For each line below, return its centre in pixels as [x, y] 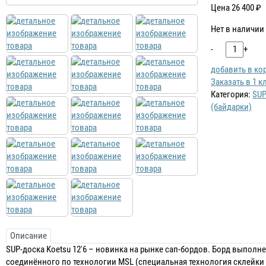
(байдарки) [232, 107]
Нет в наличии [238, 29]
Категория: [232, 94]
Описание [29, 236]
